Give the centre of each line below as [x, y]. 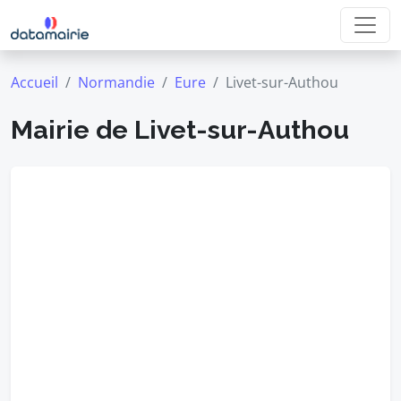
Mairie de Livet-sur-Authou [180, 130]
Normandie [116, 82]
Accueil [34, 82]
